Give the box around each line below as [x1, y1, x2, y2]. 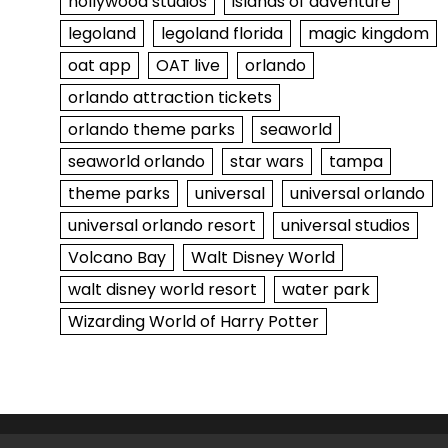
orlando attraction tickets [67, 86, 272, 110]
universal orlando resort [67, 214, 256, 238]
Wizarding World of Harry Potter [67, 310, 319, 334]
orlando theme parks [67, 118, 235, 142]
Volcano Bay [67, 246, 166, 270]
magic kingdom [307, 22, 429, 46]
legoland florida [160, 22, 283, 46]
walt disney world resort [67, 278, 257, 302]
